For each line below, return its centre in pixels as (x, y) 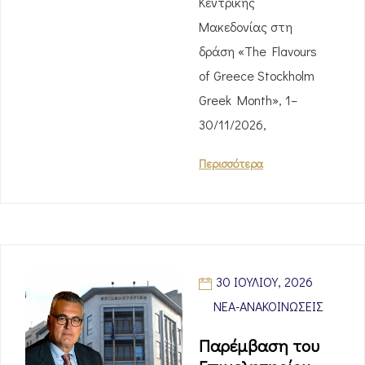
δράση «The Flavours (258, 51)
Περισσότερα (231, 163)
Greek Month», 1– (248, 100)
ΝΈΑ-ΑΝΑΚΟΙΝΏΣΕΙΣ (268, 306)
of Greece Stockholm (257, 75)
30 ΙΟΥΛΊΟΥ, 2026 (264, 281)
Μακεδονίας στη (246, 26)
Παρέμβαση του (259, 345)
